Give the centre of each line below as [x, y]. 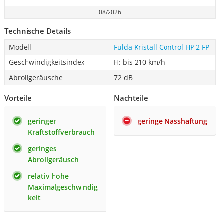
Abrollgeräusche [36, 77]
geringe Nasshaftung [172, 121]
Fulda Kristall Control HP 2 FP [162, 47]
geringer [42, 121]
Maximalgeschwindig [63, 187]
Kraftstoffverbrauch [61, 132]
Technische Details [38, 31]
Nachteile [131, 98]
